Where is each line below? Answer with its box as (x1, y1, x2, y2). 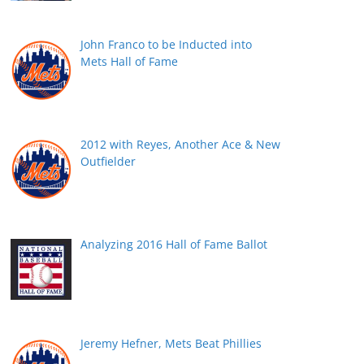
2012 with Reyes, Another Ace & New (80, 136, 280, 153)
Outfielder (80, 154, 136, 170)
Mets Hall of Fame (80, 54, 178, 70)
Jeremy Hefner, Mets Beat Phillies (80, 336, 262, 352)
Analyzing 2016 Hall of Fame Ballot (80, 236, 267, 252)
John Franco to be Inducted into (80, 37, 252, 53)
